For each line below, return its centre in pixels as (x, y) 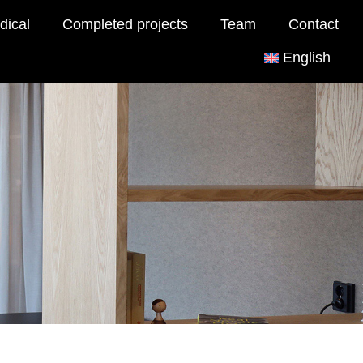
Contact (313, 24)
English (306, 58)
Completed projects (125, 24)
